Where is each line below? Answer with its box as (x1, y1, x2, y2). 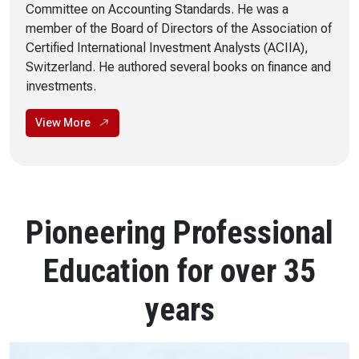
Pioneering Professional (26, 213, 333, 252)
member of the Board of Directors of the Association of (26, 20, 332, 36)
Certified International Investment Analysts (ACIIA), (26, 39, 309, 55)
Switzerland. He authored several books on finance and (26, 58, 331, 75)
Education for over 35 (43, 252, 316, 290)
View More (35, 115, 91, 129)
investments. (26, 78, 96, 94)
